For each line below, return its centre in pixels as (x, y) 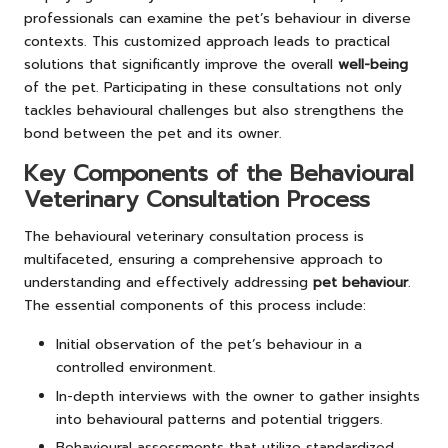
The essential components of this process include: (195, 306)
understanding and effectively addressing (168, 283)
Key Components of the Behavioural (219, 174)
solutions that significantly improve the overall (181, 65)
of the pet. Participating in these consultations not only (213, 88)
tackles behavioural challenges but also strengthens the (214, 111)
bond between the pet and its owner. (153, 134)
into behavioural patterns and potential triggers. (219, 419)
